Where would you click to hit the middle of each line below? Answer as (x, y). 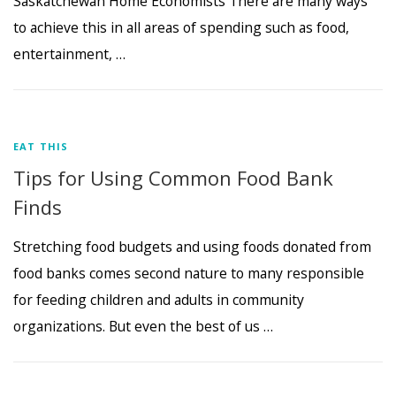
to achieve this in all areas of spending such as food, (181, 27)
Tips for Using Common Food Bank (173, 177)
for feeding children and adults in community (159, 299)
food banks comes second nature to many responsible (189, 273)
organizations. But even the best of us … (143, 326)
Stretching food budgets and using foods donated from (192, 246)
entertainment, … (69, 53)
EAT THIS (41, 146)
